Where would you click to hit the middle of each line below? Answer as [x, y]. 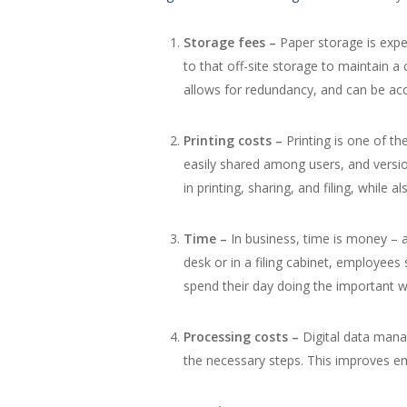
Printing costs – [235, 140]
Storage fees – [232, 42]
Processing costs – [243, 337]
